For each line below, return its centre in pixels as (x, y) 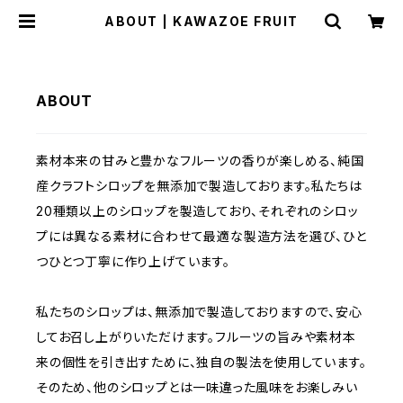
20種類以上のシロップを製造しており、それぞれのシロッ (197, 211)
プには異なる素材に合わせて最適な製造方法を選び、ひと (201, 236)
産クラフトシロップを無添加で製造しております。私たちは (199, 186)
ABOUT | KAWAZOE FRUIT (201, 21)
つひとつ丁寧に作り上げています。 (133, 261)
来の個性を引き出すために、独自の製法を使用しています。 (201, 362)
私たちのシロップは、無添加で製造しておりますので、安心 (199, 312)
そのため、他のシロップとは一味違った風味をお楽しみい (197, 387)
